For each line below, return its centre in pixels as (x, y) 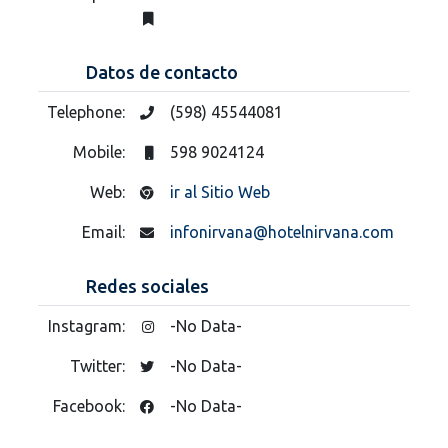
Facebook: (91, 405)
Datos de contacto (162, 71)
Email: (105, 231)
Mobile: (101, 151)
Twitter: (99, 365)
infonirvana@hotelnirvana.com (282, 231)
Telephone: (88, 111)
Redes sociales (147, 285)
